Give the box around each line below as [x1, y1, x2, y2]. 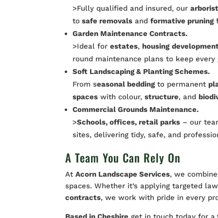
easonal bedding [97, 80, 155, 89]
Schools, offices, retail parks [77, 118, 181, 127]
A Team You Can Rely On [65, 149, 181, 166]
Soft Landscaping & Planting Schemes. [73, 67, 210, 76]
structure [145, 92, 179, 101]
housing [142, 42, 170, 51]
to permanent [155, 80, 209, 89]
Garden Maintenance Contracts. [73, 29, 188, 38]
